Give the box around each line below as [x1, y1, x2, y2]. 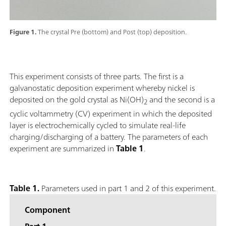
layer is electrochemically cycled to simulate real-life [10, 118, 186, 132]
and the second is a [149, 92, 215, 106]
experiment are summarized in [10, 141, 116, 155]
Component [25, 202, 70, 217]
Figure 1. [10, 26, 38, 38]
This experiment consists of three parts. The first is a [10, 69, 184, 83]
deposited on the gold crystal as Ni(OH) [10, 92, 144, 106]
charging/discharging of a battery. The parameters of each [10, 129, 208, 144]
